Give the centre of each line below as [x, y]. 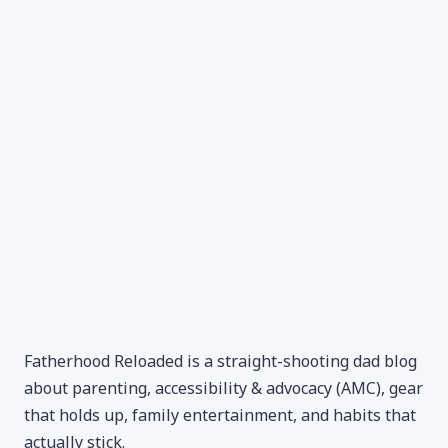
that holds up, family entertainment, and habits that [220, 414]
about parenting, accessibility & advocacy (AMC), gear [223, 387]
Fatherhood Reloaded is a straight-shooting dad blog [220, 360]
